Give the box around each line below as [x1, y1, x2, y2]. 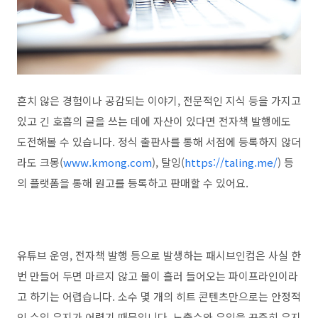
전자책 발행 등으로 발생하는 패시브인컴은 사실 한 [75, 248, 301, 263]
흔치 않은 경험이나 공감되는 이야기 [17, 93, 177, 108]
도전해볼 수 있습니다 [17, 134, 112, 149]
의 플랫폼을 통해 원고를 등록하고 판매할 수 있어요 [17, 175, 246, 190]
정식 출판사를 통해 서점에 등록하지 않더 [118, 134, 301, 149]
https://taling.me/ [185, 155, 278, 170]
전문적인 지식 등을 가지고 [183, 93, 301, 108]
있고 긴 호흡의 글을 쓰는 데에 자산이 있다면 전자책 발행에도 [17, 114, 291, 128]
